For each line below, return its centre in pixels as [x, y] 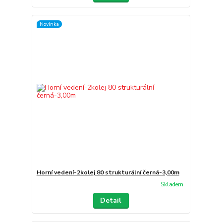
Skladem [172, 185]
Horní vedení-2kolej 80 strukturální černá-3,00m [108, 172]
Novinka [49, 24]
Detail [111, 200]
